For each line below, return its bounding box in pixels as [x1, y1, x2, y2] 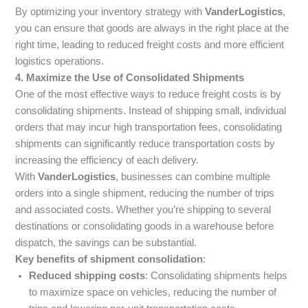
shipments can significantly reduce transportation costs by [15, 137, 276, 149]
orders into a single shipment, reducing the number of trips [15, 187, 275, 199]
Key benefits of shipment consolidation [15, 253, 203, 265]
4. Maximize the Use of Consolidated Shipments [15, 71, 245, 83]
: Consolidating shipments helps [145, 269, 288, 281]
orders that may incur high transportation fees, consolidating [15, 121, 283, 133]
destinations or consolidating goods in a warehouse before [15, 220, 274, 232]
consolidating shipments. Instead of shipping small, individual [15, 104, 287, 116]
